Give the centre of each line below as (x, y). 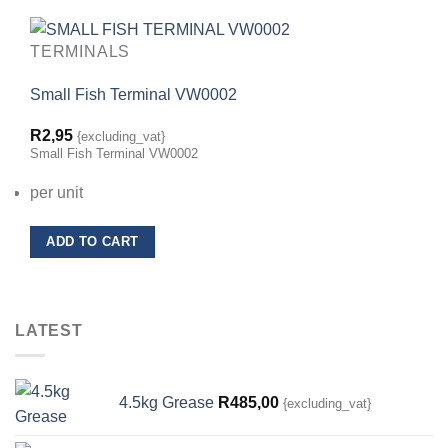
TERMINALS (80, 52)
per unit (56, 193)
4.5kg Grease (166, 402)
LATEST (49, 331)
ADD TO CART (92, 242)
